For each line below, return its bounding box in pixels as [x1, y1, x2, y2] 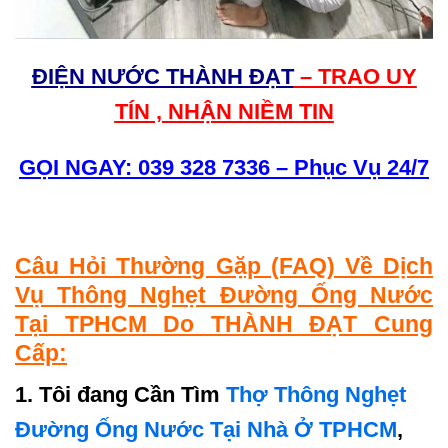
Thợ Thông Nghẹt [226, 382, 406, 408]
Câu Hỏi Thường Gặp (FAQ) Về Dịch [15, 252, 433, 279]
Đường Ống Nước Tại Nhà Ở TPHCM [15, 417, 397, 443]
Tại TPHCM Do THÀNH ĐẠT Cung [15, 310, 433, 337]
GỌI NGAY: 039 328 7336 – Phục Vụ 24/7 [19, 155, 429, 181]
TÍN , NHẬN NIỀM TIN [114, 99, 334, 125]
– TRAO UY [293, 64, 417, 90]
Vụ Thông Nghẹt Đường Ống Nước [15, 281, 433, 308]
